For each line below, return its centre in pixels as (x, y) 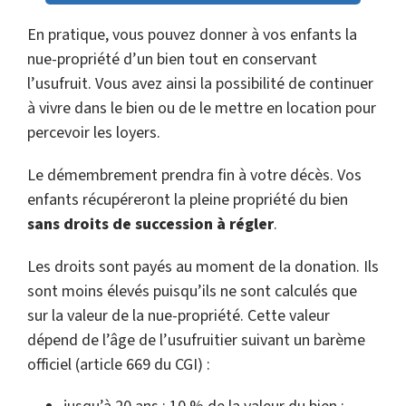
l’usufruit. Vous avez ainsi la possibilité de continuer (200, 84)
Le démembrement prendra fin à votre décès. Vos (194, 175)
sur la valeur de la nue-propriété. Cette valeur (179, 316)
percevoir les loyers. (94, 133)
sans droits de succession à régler (150, 224)
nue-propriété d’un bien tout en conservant (172, 59)
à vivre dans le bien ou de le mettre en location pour (202, 108)
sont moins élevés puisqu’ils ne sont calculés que (192, 291)
